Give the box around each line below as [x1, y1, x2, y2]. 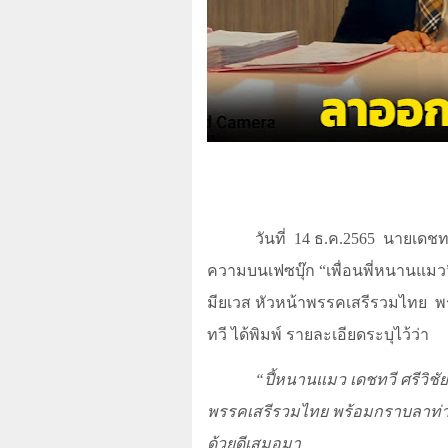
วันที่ [255, 230, 290, 248]
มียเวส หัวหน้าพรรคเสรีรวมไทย [207, 294, 427, 312]
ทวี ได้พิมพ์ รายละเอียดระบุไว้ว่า [207, 326, 429, 344]
